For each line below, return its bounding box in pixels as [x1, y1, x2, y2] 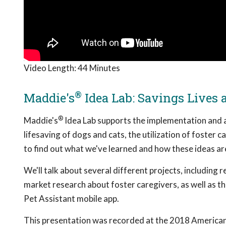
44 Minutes [78, 63, 120, 74]
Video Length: [24, 63, 78, 74]
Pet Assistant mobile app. [24, 193, 119, 204]
